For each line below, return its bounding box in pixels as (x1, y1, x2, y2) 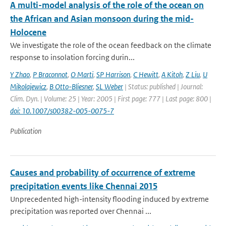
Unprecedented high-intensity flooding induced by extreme (10, 194, 209, 204)
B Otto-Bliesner (49, 82, 93, 91)
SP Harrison (96, 70, 130, 79)
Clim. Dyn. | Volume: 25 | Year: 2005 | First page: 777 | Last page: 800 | (10, 94, 211, 103)
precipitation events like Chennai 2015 (10, 181, 157, 192)
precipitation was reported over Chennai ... (10, 206, 151, 216)
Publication (10, 126, 41, 136)
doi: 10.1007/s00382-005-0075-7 (10, 106, 114, 116)
